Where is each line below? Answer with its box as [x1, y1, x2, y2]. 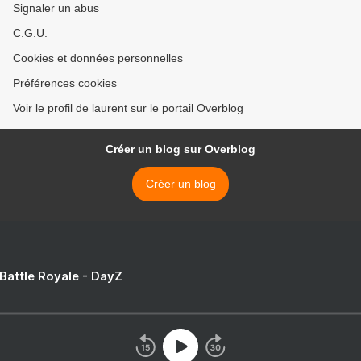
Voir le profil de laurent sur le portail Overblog [13, 102, 243, 115]
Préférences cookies [13, 77, 117, 90]
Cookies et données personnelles [13, 52, 183, 65]
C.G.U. [13, 27, 48, 40]
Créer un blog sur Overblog [106, 143, 255, 156]
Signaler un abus [13, 2, 99, 15]
